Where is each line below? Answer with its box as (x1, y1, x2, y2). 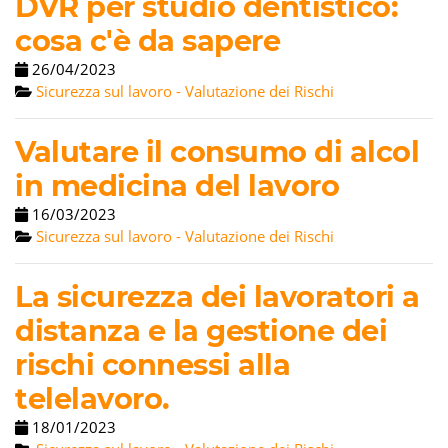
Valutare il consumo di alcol (15, 134, 419, 169)
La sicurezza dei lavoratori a (15, 279, 420, 314)
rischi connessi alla (15, 347, 290, 382)
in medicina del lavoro (15, 168, 339, 203)
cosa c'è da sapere (15, 23, 280, 58)
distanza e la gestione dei (15, 313, 387, 348)
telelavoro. (15, 381, 170, 416)
